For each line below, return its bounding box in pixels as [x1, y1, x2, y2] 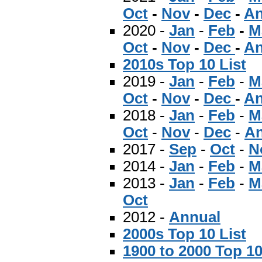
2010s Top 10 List [123, 56, 246, 73]
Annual [169, 208, 220, 225]
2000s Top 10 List [123, 225, 246, 242]
